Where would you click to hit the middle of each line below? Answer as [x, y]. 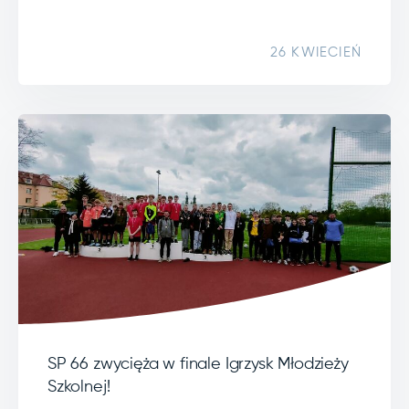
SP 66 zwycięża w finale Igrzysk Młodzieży [198, 364]
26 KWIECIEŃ [315, 52]
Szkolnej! [79, 387]
